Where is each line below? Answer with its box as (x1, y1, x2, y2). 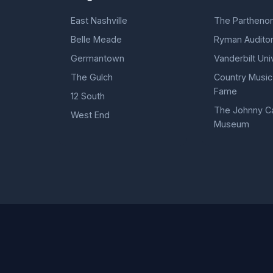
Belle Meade (71, 34, 122, 44)
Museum (214, 118, 250, 129)
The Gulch (71, 71, 113, 82)
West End (71, 109, 110, 120)
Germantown (71, 52, 124, 63)
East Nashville (71, 15, 127, 26)
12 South (71, 90, 105, 101)
